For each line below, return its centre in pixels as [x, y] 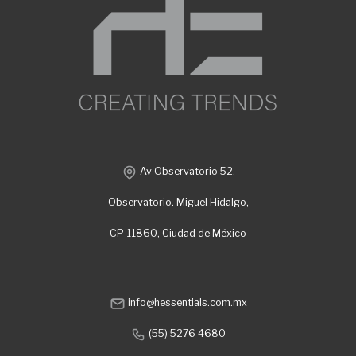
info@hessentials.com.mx [186, 303]
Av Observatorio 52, [187, 172]
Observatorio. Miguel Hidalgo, [178, 203]
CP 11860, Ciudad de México [178, 234]
